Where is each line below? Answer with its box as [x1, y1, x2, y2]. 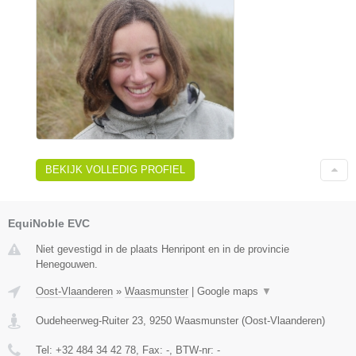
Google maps [197, 284, 261, 297]
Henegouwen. [36, 257, 98, 270]
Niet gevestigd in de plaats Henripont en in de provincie [36, 242, 289, 255]
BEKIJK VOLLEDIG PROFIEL [45, 163, 185, 176]
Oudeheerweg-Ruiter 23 [36, 314, 143, 327]
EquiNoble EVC [8, 216, 90, 230]
